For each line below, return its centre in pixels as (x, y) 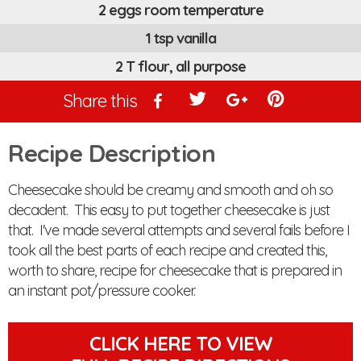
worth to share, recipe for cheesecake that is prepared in (175, 270)
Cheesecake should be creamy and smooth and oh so (170, 189)
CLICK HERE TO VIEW (180, 343)
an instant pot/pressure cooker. (102, 290)
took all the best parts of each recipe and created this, (167, 250)
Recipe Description (112, 153)
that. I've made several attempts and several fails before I (179, 230)
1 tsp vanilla (180, 38)
